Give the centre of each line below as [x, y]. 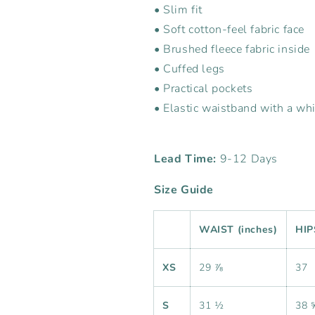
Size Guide [184, 190]
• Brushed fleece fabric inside [232, 49]
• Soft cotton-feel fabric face [229, 30]
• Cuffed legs [189, 69]
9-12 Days [249, 159]
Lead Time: [187, 159]
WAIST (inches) [238, 230]
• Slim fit [178, 10]
